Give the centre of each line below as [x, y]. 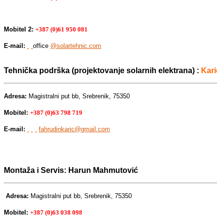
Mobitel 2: [19, 29]
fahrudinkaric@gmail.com [74, 129]
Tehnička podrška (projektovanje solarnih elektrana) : [102, 70]
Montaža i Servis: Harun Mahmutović [71, 170]
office [42, 46]
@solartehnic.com [76, 46]
